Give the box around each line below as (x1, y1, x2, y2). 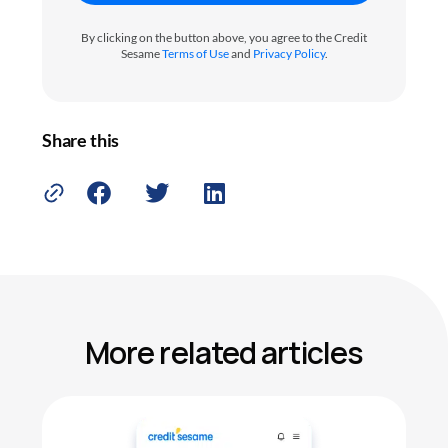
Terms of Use (161, 46, 229, 62)
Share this (42, 129, 120, 152)
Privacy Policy (252, 46, 325, 62)
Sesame (120, 46, 162, 62)
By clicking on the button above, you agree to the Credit (81, 30, 367, 46)
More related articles (84, 332, 364, 374)
